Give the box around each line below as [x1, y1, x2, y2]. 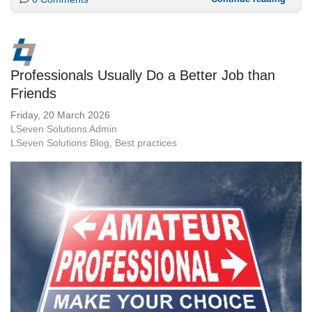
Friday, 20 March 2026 [10, 109, 110, 120]
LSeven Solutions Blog [10, 136, 109, 148]
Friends [10, 85, 56, 101]
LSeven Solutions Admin [10, 123, 117, 134]
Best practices [115, 136, 177, 148]
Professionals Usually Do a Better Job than [10, 67, 275, 83]
